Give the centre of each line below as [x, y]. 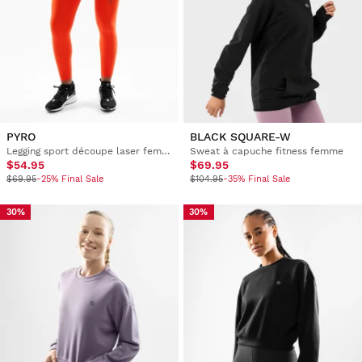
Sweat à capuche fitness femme [266, 151]
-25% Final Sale [70, 179]
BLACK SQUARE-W [240, 136]
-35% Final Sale [256, 179]
